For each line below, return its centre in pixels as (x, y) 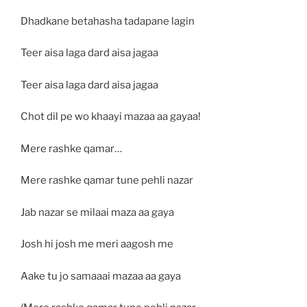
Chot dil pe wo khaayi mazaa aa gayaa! (111, 117)
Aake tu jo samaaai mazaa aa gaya (101, 276)
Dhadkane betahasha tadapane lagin (108, 21)
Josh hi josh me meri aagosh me (97, 244)
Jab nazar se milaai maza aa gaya (97, 212)
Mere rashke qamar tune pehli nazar (107, 181)
